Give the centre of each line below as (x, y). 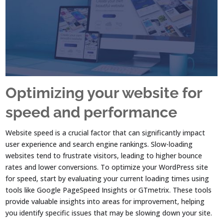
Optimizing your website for (104, 93)
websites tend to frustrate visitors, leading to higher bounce (104, 155)
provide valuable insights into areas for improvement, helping (105, 201)
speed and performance (92, 112)
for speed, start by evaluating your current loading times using (108, 178)
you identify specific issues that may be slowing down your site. (109, 213)
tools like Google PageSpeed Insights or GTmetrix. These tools (109, 190)
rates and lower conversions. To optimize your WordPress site (107, 167)
